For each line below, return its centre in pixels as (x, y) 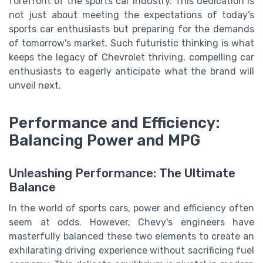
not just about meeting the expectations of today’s (131, 15)
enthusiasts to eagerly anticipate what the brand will (131, 72)
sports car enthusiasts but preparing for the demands (131, 29)
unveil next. (35, 86)
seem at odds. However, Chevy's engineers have (131, 222)
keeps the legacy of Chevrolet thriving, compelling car (131, 58)
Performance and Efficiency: (114, 122)
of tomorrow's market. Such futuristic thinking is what (131, 43)
